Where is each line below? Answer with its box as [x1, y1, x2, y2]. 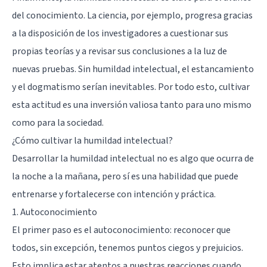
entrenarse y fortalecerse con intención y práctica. [12, 187, 216, 201]
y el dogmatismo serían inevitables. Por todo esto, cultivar [12, 80, 250, 94]
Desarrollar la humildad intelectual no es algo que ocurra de [12, 151, 254, 165]
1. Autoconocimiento [12, 205, 97, 219]
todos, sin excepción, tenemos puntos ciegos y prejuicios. [12, 241, 243, 254]
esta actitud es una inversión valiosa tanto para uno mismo [12, 98, 252, 111]
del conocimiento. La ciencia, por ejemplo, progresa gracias [12, 8, 253, 22]
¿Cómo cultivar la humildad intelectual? [12, 133, 173, 147]
